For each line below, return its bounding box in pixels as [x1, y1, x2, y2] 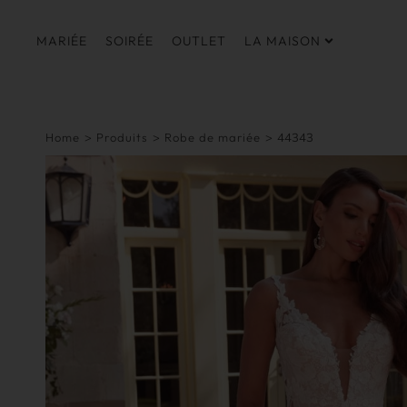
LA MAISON [244, 33, 321, 50]
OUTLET [172, 33, 226, 50]
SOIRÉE [105, 33, 154, 50]
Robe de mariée [164, 129, 261, 144]
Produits [96, 129, 148, 144]
